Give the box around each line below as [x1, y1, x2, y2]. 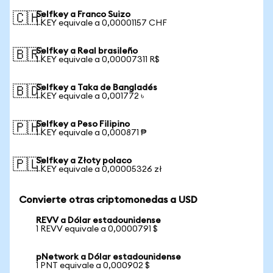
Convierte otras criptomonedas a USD [19, 195, 197, 205]
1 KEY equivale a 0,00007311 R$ [36, 55, 160, 64]
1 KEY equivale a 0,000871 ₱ [36, 129, 146, 137]
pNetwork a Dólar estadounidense [36, 253, 181, 261]
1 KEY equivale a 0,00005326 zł [36, 165, 162, 174]
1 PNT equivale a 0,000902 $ [36, 261, 150, 270]
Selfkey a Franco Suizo [36, 10, 130, 19]
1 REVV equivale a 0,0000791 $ [36, 225, 158, 233]
